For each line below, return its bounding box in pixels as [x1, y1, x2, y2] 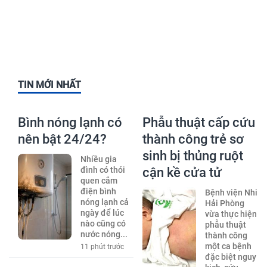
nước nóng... [80, 229, 128, 240]
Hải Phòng [204, 198, 244, 209]
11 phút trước [80, 243, 124, 252]
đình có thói [80, 165, 125, 175]
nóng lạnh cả [80, 197, 129, 207]
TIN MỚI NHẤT [18, 79, 81, 91]
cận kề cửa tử [142, 165, 222, 181]
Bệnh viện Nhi [204, 188, 257, 198]
